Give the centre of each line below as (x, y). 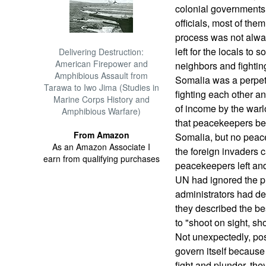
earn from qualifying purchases (101, 159)
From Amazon (101, 135)
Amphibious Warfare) (102, 111)
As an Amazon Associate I (102, 147)
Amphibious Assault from (102, 75)
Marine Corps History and (101, 99)
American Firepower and (101, 64)
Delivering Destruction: (102, 52)
